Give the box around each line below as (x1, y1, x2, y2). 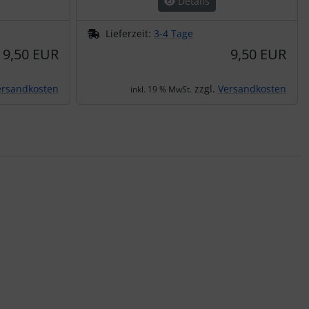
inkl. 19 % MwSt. (130, 83, 192, 95)
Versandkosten (218, 81, 286, 95)
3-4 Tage (154, 26, 193, 40)
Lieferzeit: (106, 26, 154, 40)
